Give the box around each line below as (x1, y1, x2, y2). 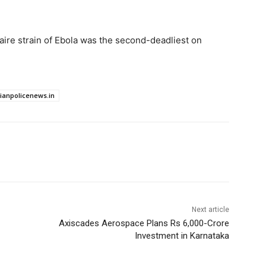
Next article (191, 205, 229, 214)
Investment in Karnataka (134, 230, 229, 242)
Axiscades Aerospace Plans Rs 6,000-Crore (58, 218, 229, 229)
